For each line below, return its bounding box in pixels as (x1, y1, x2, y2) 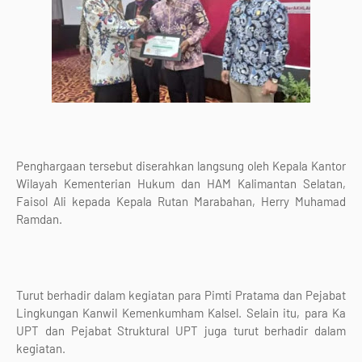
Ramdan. (16, 212, 65, 226)
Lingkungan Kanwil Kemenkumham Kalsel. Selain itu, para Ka (16, 305, 346, 320)
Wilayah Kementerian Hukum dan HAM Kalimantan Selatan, (16, 176, 346, 191)
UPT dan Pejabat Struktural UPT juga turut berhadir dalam (16, 323, 346, 338)
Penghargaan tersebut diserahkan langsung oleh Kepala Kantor (16, 158, 346, 173)
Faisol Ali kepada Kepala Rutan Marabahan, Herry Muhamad (16, 194, 346, 208)
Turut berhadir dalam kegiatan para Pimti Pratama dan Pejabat (16, 288, 346, 302)
